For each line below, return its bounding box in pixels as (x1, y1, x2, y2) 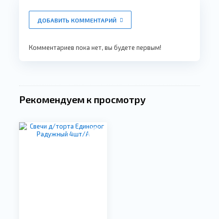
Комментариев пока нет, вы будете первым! (29, 44, 161, 51)
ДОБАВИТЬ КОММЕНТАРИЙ (37, 17, 118, 23)
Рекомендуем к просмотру (19, 93, 146, 105)
